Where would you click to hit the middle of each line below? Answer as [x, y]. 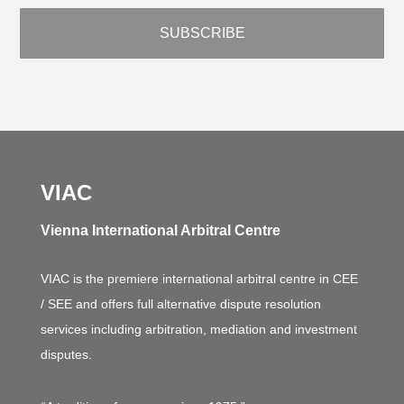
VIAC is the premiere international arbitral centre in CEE [199, 279]
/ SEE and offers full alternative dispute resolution [180, 304]
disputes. [66, 355]
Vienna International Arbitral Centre [160, 231]
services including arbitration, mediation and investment [198, 330]
